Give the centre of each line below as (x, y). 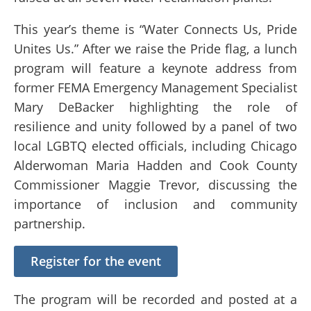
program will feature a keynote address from (155, 68)
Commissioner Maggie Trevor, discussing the (155, 185)
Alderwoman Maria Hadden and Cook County (155, 166)
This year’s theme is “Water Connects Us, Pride (155, 30)
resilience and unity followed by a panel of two (155, 127)
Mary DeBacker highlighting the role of (155, 107)
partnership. (51, 224)
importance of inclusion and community (155, 204)
